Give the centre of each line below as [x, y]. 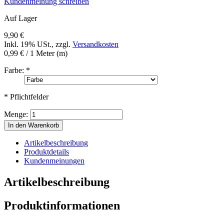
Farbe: [14, 70]
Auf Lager [20, 18]
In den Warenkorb [33, 125]
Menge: [16, 114]
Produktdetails [46, 151]
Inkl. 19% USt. [28, 44]
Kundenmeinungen [54, 160]
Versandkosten [95, 44]
